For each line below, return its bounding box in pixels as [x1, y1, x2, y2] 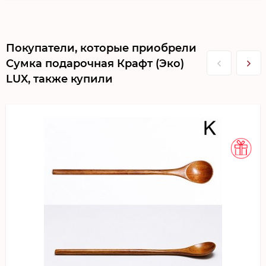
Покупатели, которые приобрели [6, 41, 197, 55]
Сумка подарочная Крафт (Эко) [6, 56, 184, 70]
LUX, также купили [6, 72, 113, 85]
